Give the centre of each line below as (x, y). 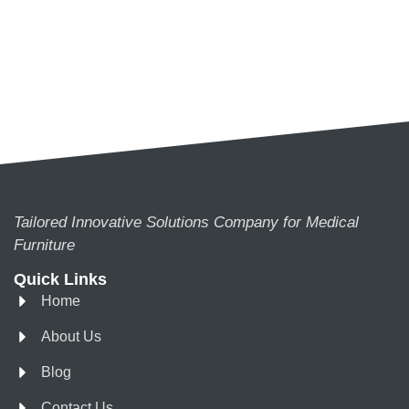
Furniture (44, 245)
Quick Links (60, 280)
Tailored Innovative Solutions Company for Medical (186, 222)
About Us (71, 337)
